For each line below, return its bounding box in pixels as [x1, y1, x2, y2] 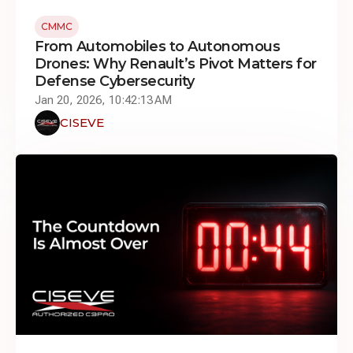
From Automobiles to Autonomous [35, 37, 280, 55]
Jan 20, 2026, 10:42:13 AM [35, 92, 172, 107]
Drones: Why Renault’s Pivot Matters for [35, 54, 317, 72]
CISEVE [60, 114, 104, 130]
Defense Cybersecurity [35, 72, 195, 90]
